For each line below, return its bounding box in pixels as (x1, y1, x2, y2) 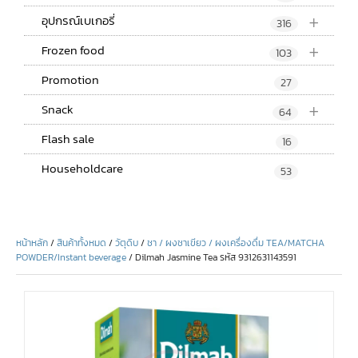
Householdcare (42, 158, 123, 177)
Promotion (42, 70, 99, 89)
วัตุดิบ (115, 235, 138, 250)
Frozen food (42, 40, 105, 59)
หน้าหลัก (16, 235, 48, 250)
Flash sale (42, 129, 94, 148)
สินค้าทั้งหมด (57, 235, 106, 250)
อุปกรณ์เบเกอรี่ (42, 10, 115, 30)
